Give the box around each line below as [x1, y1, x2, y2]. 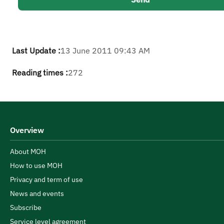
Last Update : [12, 45, 60, 55]
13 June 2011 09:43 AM [60, 45, 150, 55]
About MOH [10, 147, 46, 156]
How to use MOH [10, 161, 62, 170]
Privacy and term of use [10, 175, 83, 184]
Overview [10, 125, 44, 135]
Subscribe [10, 203, 41, 212]
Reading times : [12, 67, 68, 77]
